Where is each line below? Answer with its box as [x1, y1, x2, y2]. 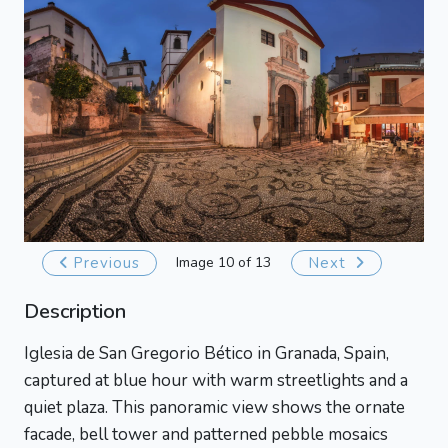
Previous [73, 252, 141, 273]
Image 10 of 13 [176, 252, 272, 272]
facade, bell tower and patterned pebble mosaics [24, 422, 388, 446]
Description [24, 297, 126, 325]
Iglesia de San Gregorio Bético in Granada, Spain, [24, 341, 389, 365]
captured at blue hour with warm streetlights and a [24, 368, 408, 392]
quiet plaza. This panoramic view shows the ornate [24, 395, 405, 419]
